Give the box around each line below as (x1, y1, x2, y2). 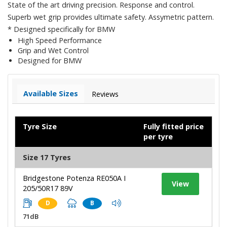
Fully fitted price (143, 121, 204, 131)
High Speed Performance (18, 35, 102, 45)
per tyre (143, 131, 173, 141)
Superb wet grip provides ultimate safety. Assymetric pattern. (8, 12, 214, 22)
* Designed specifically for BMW (8, 24, 115, 34)
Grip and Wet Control (18, 45, 89, 55)
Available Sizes (23, 88, 78, 98)
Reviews (92, 89, 119, 99)
